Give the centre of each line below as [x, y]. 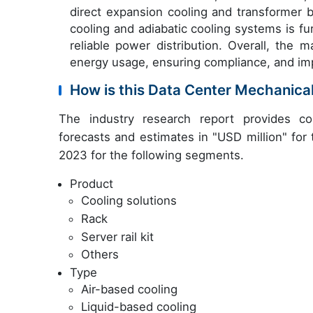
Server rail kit [117, 236]
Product [92, 184]
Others [100, 255]
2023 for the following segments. [151, 155]
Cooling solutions [129, 201]
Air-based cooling [129, 289]
